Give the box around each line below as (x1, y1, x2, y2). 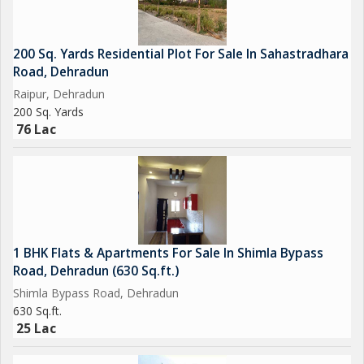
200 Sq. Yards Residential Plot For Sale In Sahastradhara (13, 45, 349, 63)
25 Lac (16, 320, 56, 337)
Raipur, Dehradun (13, 86, 105, 102)
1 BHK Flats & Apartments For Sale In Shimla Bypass (13, 245, 323, 262)
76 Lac (16, 121, 56, 138)
